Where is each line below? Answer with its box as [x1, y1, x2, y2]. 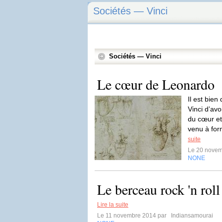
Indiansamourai [169, 212, 213, 219]
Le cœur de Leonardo [97, 75, 215, 94]
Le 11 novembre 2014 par [97, 212, 169, 219]
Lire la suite [97, 201, 128, 208]
